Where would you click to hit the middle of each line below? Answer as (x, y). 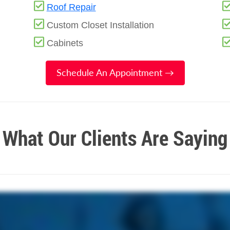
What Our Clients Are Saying (115, 138)
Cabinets (65, 43)
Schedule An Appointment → (115, 72)
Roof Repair (71, 7)
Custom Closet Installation (100, 25)
